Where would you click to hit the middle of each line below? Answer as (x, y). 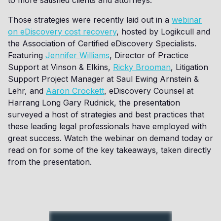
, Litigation (189, 67)
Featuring (27, 55)
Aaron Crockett (75, 91)
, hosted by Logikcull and (163, 32)
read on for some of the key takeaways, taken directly (110, 150)
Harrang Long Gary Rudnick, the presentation (94, 103)
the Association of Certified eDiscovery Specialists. (102, 43)
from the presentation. (50, 162)
